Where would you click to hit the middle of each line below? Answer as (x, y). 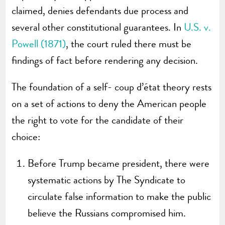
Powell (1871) (39, 43)
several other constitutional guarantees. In (98, 27)
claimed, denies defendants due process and (100, 10)
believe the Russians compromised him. (107, 213)
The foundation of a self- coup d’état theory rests (112, 87)
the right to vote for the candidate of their (98, 120)
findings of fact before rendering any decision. (105, 60)
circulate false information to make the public (120, 196)
